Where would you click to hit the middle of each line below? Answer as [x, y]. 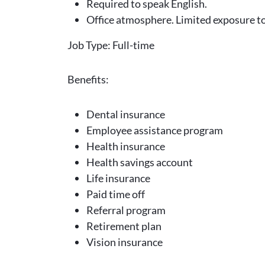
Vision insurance [125, 242]
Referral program [126, 210]
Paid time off [116, 194]
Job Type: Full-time [111, 45]
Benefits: [88, 79]
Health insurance [126, 146]
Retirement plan [124, 226]
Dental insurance [126, 114]
